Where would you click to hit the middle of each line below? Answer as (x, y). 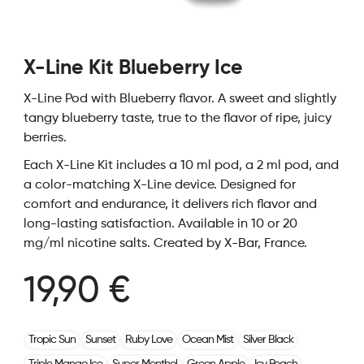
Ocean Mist (207, 340)
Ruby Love (148, 340)
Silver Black (268, 340)
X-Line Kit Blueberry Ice (133, 69)
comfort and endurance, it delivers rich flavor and (170, 205)
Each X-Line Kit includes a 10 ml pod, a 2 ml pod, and (181, 166)
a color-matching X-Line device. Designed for (159, 185)
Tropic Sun (52, 340)
